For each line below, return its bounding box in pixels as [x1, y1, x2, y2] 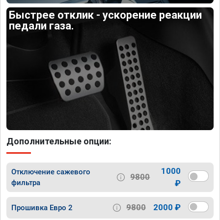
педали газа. [9, 20, 75, 32]
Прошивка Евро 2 [11, 203, 73, 212]
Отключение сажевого [11, 167, 90, 176]
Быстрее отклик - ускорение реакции [9, 9, 202, 22]
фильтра [11, 178, 40, 187]
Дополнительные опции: [6, 136, 111, 146]
